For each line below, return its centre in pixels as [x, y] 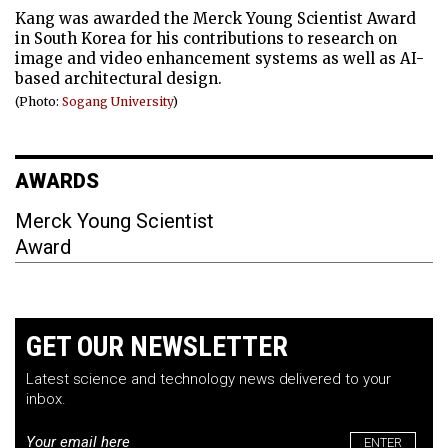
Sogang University [117, 102]
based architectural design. [118, 79]
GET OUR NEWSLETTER [157, 347]
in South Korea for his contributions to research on [206, 39]
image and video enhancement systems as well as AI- [219, 59]
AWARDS [57, 181]
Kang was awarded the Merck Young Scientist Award [215, 19]
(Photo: [38, 102]
